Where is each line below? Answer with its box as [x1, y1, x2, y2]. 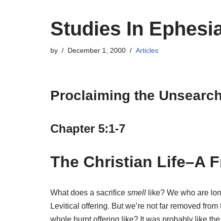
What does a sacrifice [50, 188, 127, 197]
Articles [136, 46, 158, 54]
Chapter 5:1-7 [50, 121, 125, 135]
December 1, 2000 [68, 46, 126, 54]
